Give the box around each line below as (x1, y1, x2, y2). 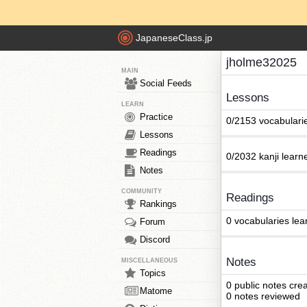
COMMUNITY (121, 188, 162, 195)
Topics (140, 268, 166, 278)
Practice (140, 112, 173, 122)
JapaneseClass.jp (136, 32, 212, 44)
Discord (140, 234, 170, 245)
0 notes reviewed (226, 291, 300, 302)
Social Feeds (140, 78, 192, 88)
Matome (140, 286, 172, 296)
